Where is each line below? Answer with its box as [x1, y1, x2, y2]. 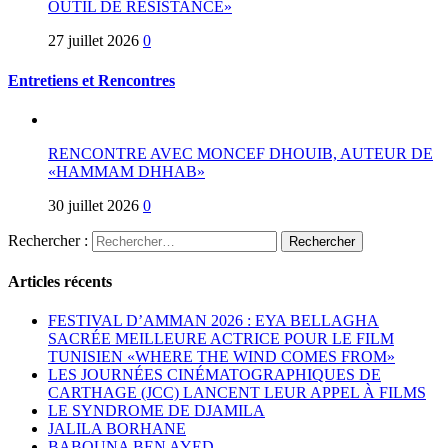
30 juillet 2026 [48, 196, 139, 214]
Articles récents [8, 273, 112, 291]
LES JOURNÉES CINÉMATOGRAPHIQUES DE [48, 366, 381, 384]
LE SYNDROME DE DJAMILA [48, 402, 265, 420]
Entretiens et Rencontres [8, 71, 175, 89]
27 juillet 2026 [48, 32, 139, 50]
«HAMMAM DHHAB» [48, 162, 205, 180]
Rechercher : [8, 231, 88, 249]
